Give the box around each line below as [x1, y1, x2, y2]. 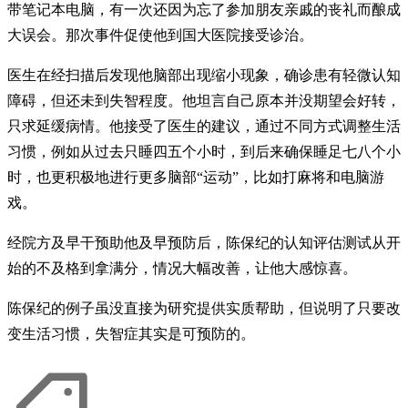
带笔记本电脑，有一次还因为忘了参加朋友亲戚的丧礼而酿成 [7, 2, 401, 18]
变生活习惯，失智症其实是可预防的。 [7, 326, 255, 342]
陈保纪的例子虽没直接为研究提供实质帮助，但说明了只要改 [7, 301, 401, 317]
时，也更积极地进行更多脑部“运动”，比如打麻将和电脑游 [7, 169, 384, 186]
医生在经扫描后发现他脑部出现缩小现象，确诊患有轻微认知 [7, 67, 401, 84]
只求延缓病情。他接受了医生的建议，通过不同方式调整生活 [7, 118, 401, 135]
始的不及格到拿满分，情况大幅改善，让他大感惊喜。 [7, 260, 357, 277]
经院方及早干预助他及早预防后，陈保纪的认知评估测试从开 [7, 235, 401, 251]
